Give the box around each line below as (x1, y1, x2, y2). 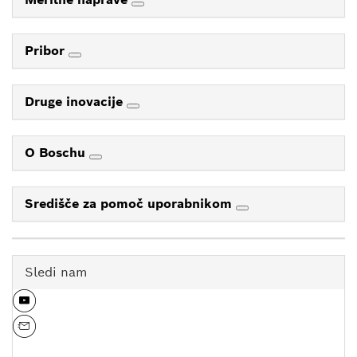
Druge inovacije (25, 92, 127, 110)
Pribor (25, 41, 69, 59)
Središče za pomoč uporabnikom (25, 194, 236, 212)
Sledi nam (25, 263, 88, 280)
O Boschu (25, 143, 89, 161)
